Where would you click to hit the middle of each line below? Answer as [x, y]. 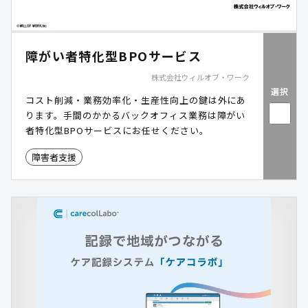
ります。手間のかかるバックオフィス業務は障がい [136, 115]
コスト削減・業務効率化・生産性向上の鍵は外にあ [136, 100]
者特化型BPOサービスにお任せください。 [117, 130]
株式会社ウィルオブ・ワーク [200, 77]
